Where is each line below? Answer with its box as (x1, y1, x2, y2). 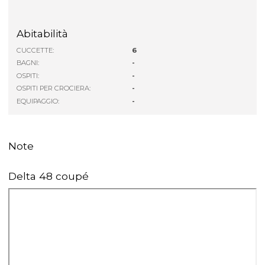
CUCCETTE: (17, 46, 54, 54)
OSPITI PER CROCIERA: (17, 84, 91, 93)
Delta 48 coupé (8, 169, 89, 182)
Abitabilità (17, 27, 69, 40)
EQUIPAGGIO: (17, 97, 60, 106)
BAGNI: (17, 59, 40, 67)
